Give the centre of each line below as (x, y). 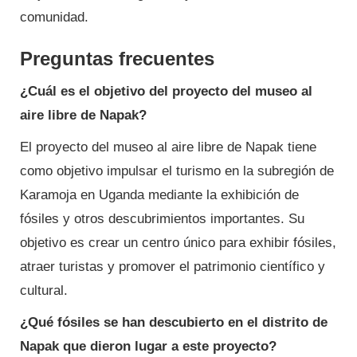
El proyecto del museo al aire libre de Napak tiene (168, 147)
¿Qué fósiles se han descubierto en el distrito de (174, 323)
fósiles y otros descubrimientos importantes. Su (162, 219)
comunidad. (54, 18)
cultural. (44, 291)
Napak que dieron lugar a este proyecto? (148, 347)
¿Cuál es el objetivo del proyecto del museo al (166, 92)
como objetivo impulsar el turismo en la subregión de (177, 171)
